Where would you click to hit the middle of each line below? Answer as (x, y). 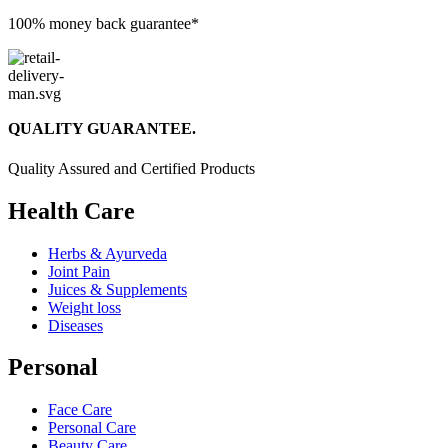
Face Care (80, 410)
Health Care (71, 210)
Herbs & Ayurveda (107, 253)
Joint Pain (79, 271)
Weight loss (84, 307)
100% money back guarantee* (103, 24)
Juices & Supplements (117, 289)
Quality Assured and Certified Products (131, 168)
